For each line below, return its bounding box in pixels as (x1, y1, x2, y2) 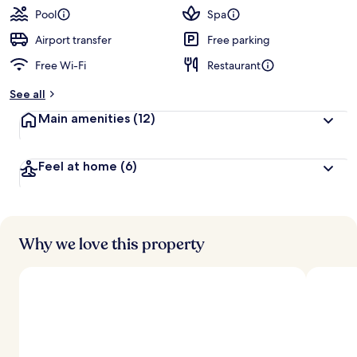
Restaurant (207, 58, 261, 73)
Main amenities (38, 111, 133, 126)
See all (10, 87, 45, 101)
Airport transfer (35, 33, 112, 47)
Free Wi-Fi (35, 58, 86, 73)
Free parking (207, 33, 270, 47)
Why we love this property (19, 233, 205, 255)
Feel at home (38, 159, 120, 174)
